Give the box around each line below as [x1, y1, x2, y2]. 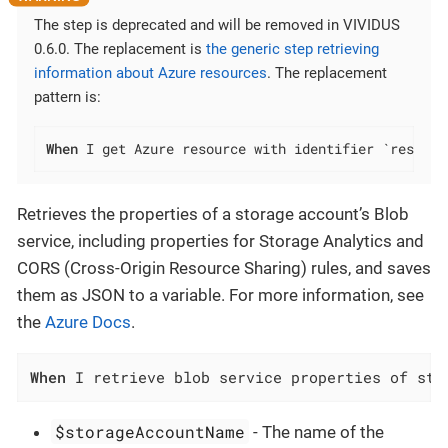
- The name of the [249, 421, 385, 442]
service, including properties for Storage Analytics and [17, 231, 424, 252]
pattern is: [34, 88, 101, 107]
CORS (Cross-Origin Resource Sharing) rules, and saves [17, 258, 431, 279]
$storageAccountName [55, 420, 246, 442]
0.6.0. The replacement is [34, 40, 206, 59]
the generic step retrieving [206, 40, 379, 59]
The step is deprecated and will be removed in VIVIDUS [34, 16, 400, 35]
